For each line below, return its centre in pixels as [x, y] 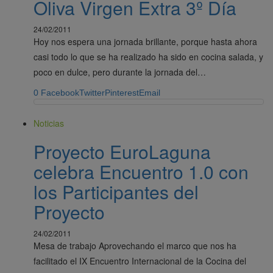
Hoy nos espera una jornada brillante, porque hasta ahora [145, 41]
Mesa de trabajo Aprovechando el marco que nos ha [135, 245]
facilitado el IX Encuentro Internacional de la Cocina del [140, 261]
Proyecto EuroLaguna [122, 151]
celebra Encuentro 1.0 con [141, 171]
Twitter [92, 92]
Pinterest [122, 92]
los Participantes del [116, 191]
